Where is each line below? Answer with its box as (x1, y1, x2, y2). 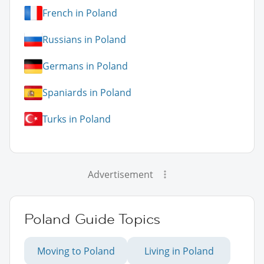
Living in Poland (144, 244, 214, 258)
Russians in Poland (42, 33, 126, 47)
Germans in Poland (42, 60, 128, 73)
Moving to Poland (37, 244, 115, 258)
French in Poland (42, 6, 117, 20)
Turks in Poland (42, 113, 111, 126)
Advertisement (87, 167, 153, 181)
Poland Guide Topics (24, 209, 161, 228)
